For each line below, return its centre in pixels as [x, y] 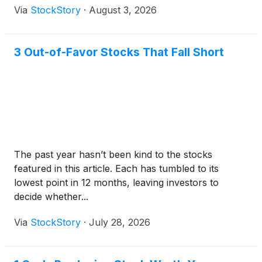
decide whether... [51, 197]
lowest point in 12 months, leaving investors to [116, 183]
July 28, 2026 [120, 223]
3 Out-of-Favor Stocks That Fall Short [119, 52]
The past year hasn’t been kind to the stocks [113, 155]
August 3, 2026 [123, 10]
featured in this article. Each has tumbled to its [116, 169]
